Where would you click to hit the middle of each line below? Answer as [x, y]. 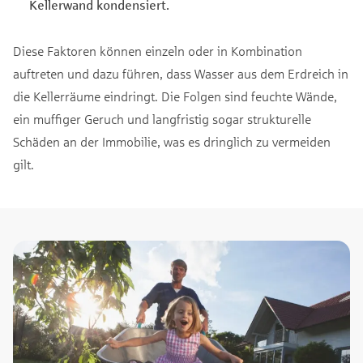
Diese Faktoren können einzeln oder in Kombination [158, 51]
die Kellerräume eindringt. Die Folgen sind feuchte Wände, [175, 96]
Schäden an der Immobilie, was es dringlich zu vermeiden [172, 142]
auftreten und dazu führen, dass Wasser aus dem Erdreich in [181, 74]
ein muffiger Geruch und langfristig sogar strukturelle [162, 119]
